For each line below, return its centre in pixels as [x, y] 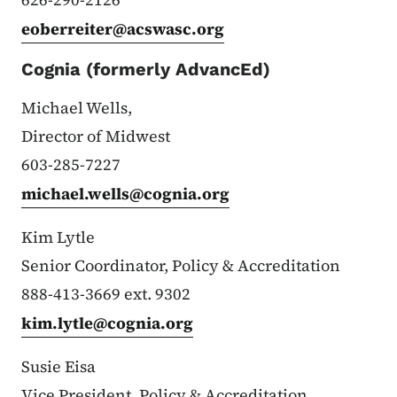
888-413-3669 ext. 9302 [106, 293]
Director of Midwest [96, 136]
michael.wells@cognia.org [125, 193]
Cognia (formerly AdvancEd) [146, 69]
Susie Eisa [58, 366]
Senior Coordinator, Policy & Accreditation [181, 265]
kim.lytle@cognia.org [107, 323]
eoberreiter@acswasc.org [123, 28]
